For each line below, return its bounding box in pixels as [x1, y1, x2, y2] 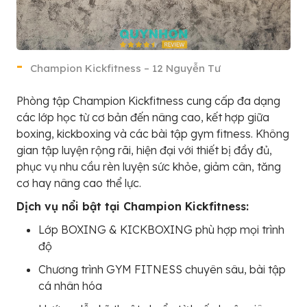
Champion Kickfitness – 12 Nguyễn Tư [30, 62, 221, 75]
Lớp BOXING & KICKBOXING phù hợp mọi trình [38, 223, 284, 237]
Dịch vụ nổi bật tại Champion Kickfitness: [16, 199, 249, 214]
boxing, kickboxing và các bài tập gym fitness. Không [16, 127, 289, 141]
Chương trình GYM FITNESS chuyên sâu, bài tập [38, 262, 286, 277]
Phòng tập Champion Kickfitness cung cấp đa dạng [16, 94, 280, 108]
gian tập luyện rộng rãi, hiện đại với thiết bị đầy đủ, [16, 143, 272, 158]
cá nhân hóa [38, 279, 102, 293]
